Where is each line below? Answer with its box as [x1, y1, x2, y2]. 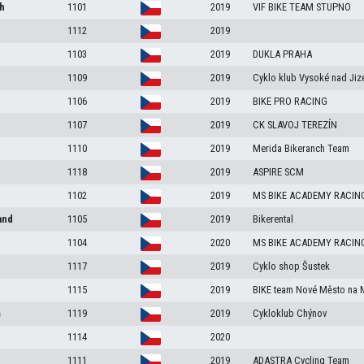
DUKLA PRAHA [252, 48, 312, 61]
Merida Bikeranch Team [252, 142, 349, 155]
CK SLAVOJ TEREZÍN [252, 119, 337, 132]
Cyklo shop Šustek [252, 260, 330, 273]
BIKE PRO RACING [252, 95, 327, 108]
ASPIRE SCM [252, 166, 304, 179]
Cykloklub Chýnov [252, 307, 327, 320]
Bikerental [252, 213, 293, 226]
